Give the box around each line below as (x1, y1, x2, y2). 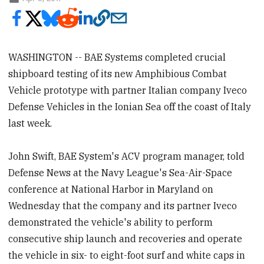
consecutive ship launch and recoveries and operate (8, 233, 243, 245)
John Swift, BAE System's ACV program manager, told (8, 150, 245, 163)
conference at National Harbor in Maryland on (8, 183, 214, 196)
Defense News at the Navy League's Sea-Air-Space (8, 167, 233, 179)
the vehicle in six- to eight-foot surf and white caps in (8, 249, 246, 262)
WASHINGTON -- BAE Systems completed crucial (8, 51, 226, 64)
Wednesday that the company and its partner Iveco (8, 200, 237, 212)
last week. (8, 117, 52, 130)
